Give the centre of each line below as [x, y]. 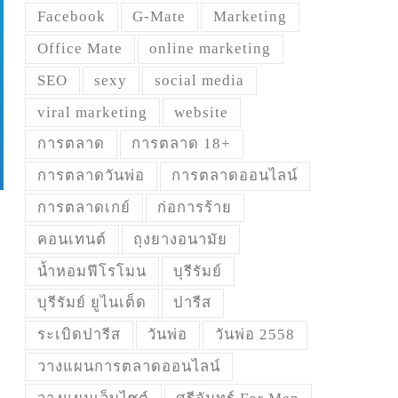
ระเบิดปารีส [79, 335]
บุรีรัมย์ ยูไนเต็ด [92, 303]
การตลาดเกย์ [84, 208]
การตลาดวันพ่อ [91, 176]
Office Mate [80, 49]
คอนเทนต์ [72, 239]
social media [199, 80]
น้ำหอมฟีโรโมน [92, 271]
